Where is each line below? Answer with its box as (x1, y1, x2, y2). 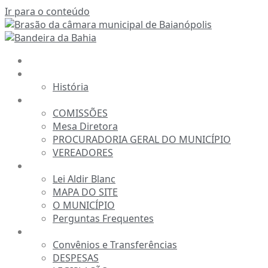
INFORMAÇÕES (32, 161, 103, 171)
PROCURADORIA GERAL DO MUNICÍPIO (53, 133, 231, 146)
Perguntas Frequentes (53, 212, 154, 225)
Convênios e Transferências (53, 238, 177, 251)
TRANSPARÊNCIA (32, 227, 115, 237)
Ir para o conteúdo (5, 5, 90, 18)
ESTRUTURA (32, 95, 92, 105)
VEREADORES (53, 146, 113, 159)
